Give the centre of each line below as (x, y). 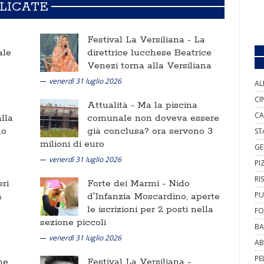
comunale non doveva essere (153, 118)
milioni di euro (72, 144)
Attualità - (112, 105)
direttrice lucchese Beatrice (149, 53)
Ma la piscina (167, 105)
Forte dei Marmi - (128, 184)
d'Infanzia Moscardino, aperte (154, 197)
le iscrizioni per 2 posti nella (150, 209)
